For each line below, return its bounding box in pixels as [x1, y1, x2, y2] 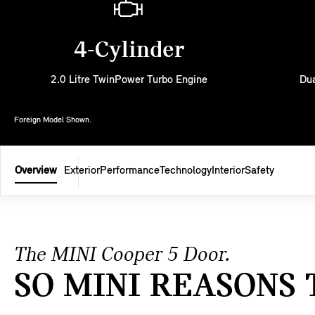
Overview [15, 165, 57, 176]
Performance [100, 165, 160, 176]
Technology [160, 165, 212, 176]
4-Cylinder [73, 38, 184, 63]
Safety [245, 165, 274, 176]
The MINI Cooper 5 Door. [14, 244, 230, 266]
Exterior [64, 165, 100, 176]
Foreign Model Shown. [14, 115, 91, 124]
